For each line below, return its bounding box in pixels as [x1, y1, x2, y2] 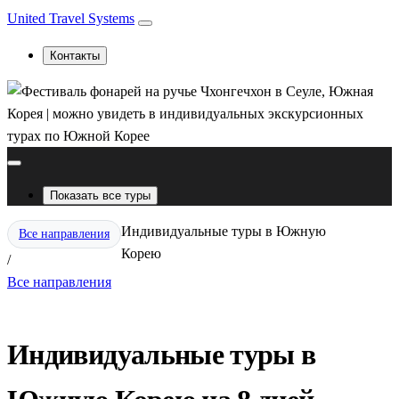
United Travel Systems [7, 11, 134, 26]
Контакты [50, 49, 100, 62]
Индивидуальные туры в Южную [121, 224, 326, 239]
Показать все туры [50, 189, 151, 202]
